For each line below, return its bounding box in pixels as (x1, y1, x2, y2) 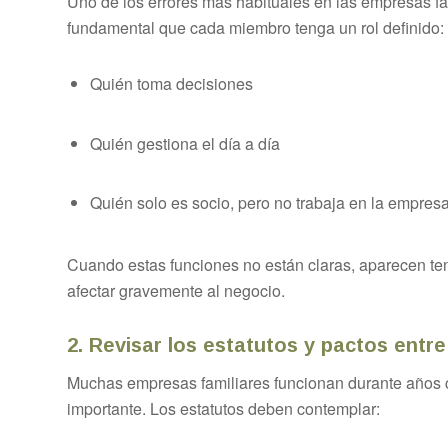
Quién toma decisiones (90, 72, 253, 96)
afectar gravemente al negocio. (67, 279, 285, 303)
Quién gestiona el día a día (90, 131, 280, 155)
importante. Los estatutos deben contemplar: (67, 396, 380, 420)
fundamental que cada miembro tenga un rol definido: (67, 16, 444, 40)
